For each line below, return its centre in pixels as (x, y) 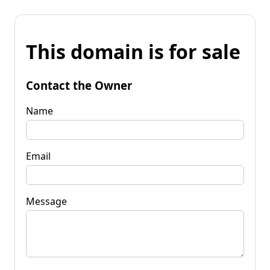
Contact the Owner (79, 85)
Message (46, 201)
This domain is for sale (133, 52)
